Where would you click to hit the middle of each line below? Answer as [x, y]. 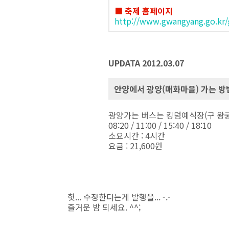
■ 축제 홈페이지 [144, 11]
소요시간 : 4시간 [137, 135]
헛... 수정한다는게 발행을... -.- [119, 197]
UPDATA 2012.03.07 [146, 63]
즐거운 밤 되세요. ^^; [104, 207]
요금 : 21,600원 [135, 146]
